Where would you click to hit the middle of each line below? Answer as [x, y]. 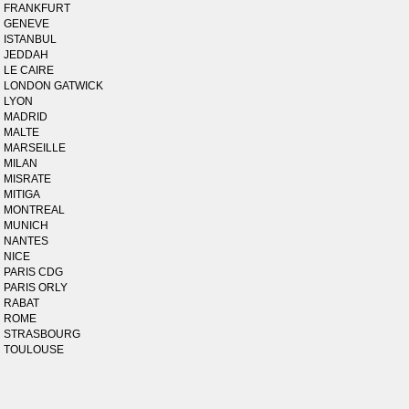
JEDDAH [26, 55]
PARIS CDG [34, 272]
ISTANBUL [31, 39]
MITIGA [22, 194]
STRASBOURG [42, 334]
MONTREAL [35, 210]
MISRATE [28, 179]
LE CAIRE [29, 70]
